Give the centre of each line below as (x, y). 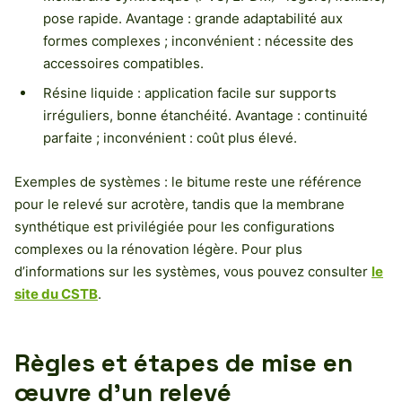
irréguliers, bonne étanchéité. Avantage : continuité (205, 116)
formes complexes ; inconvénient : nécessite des (198, 41)
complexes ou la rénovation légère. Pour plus (158, 249)
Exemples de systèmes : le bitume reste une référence (188, 182)
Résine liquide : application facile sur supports (190, 93)
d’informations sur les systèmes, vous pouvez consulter (193, 272)
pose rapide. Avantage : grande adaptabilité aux (193, 19)
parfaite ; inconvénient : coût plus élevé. (170, 138)
